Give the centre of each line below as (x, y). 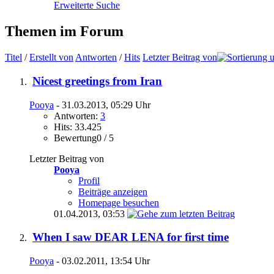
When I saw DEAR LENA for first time (131, 237)
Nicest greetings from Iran (97, 81)
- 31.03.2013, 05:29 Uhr (102, 105)
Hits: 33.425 (78, 127)
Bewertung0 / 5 (84, 138)
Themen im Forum (64, 31)
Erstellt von (51, 57)
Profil (89, 180)
